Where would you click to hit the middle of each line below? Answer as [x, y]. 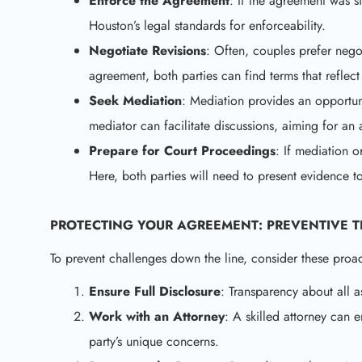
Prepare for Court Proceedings [182, 151]
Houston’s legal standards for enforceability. [207, 25]
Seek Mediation [135, 101]
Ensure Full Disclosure [155, 291]
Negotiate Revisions [147, 51]
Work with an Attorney [157, 316]
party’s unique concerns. [154, 341]
